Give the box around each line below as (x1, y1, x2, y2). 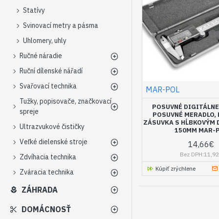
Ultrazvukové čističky (20, 122, 85, 131)
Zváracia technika (20, 168, 74, 176)
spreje (20, 107, 39, 116)
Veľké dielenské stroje (20, 137, 88, 146)
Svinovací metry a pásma (23, 21, 98, 30)
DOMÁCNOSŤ (22, 204, 71, 214)
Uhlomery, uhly (23, 36, 66, 45)
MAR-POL (146, 85, 179, 95)
